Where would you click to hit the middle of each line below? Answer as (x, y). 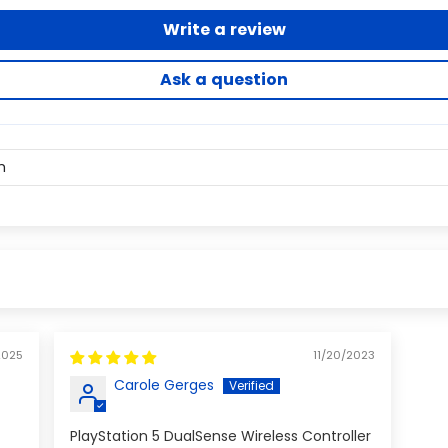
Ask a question (224, 80)
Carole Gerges (164, 385)
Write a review (224, 30)
